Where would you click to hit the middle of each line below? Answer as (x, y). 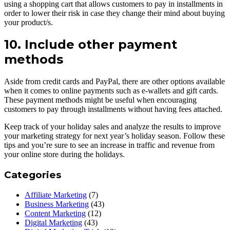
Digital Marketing (53, 222)
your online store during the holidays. (64, 155)
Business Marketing (57, 204)
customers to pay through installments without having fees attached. (113, 109)
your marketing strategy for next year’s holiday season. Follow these (114, 136)
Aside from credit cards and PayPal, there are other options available (114, 82)
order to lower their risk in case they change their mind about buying (114, 13)
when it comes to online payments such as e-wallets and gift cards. (111, 91)
